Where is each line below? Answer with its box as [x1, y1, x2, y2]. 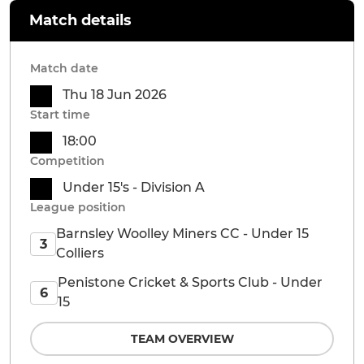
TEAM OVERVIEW [130, 331, 234, 346]
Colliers [56, 245, 105, 261]
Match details [29, 11, 132, 29]
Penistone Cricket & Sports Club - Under [57, 275, 323, 290]
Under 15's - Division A [63, 180, 205, 195]
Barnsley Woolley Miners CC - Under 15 [56, 226, 310, 241]
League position [30, 200, 126, 214]
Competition [30, 154, 105, 168]
